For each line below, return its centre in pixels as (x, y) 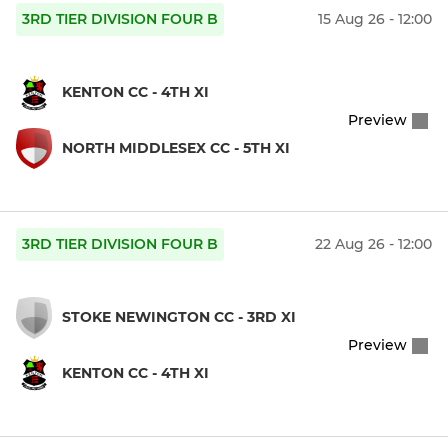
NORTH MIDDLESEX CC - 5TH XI (176, 147)
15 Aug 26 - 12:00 (375, 19)
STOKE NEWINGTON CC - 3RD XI (179, 317)
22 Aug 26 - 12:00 (373, 244)
